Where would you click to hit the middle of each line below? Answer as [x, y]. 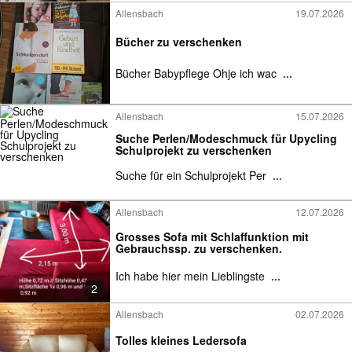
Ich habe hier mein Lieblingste [192, 276]
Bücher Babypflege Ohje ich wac [198, 73]
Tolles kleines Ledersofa [181, 340]
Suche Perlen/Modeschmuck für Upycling [226, 138]
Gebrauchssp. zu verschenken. [199, 248]
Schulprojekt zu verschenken [194, 150]
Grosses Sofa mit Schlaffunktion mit [212, 236]
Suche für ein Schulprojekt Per [192, 175]
